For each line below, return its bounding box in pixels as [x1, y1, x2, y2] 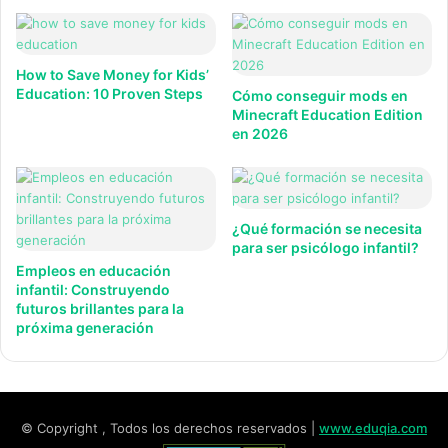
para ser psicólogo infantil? [232, 239, 419, 256]
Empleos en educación [16, 262, 171, 279]
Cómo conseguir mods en [232, 87, 408, 104]
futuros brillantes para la [16, 300, 184, 317]
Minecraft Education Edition [232, 106, 423, 123]
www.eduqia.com [319, 420, 427, 436]
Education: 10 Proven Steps [16, 85, 203, 102]
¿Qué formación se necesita [232, 220, 422, 237]
